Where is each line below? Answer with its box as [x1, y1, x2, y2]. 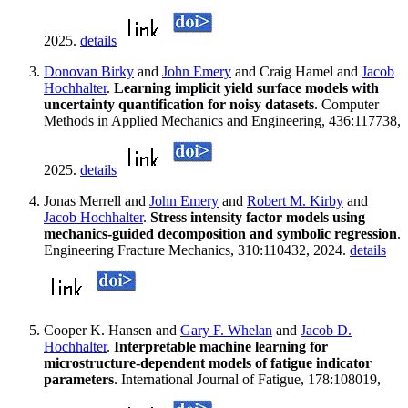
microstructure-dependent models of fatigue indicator [44, 355, 372, 372]
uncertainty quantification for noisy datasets [44, 97, 314, 113]
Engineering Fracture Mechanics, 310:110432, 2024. [44, 242, 350, 259]
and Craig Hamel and [231, 64, 362, 80]
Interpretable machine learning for [114, 339, 328, 355]
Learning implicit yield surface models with [114, 80, 379, 97]
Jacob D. [301, 322, 352, 339]
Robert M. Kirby [247, 193, 343, 209]
